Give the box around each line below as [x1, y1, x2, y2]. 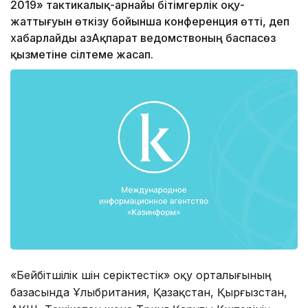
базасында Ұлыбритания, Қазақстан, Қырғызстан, [10, 285, 287, 299]
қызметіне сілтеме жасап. [10, 47, 153, 62]
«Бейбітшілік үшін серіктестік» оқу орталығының [10, 267, 272, 282]
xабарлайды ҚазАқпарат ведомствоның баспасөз [10, 31, 276, 45]
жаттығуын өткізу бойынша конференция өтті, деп [10, 14, 289, 29]
